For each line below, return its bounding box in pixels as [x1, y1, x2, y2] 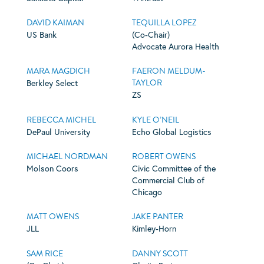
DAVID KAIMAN [26, 16, 84, 29]
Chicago [131, 186, 162, 198]
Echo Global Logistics [131, 126, 212, 137]
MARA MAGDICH [26, 65, 90, 78]
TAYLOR [131, 77, 162, 90]
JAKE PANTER [131, 210, 183, 223]
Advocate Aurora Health [131, 40, 219, 52]
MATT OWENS [26, 210, 79, 223]
